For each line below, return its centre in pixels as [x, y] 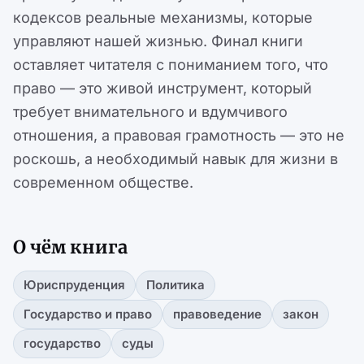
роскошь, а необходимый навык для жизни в [175, 159]
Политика [175, 285]
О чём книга [70, 247]
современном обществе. [103, 183]
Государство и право [88, 314]
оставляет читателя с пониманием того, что [171, 65]
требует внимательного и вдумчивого [150, 112]
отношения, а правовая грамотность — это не [179, 136]
